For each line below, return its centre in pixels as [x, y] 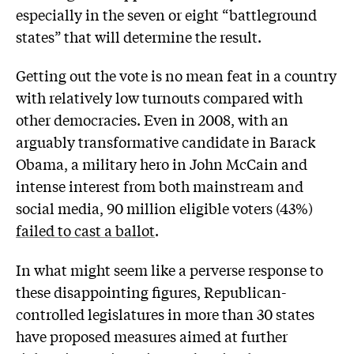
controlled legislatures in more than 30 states [165, 313]
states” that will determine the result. [139, 36]
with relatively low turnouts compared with [159, 98]
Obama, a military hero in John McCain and [162, 164]
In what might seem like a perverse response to [169, 269]
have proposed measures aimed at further [152, 335]
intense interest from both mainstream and [160, 186]
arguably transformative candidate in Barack [166, 142]
